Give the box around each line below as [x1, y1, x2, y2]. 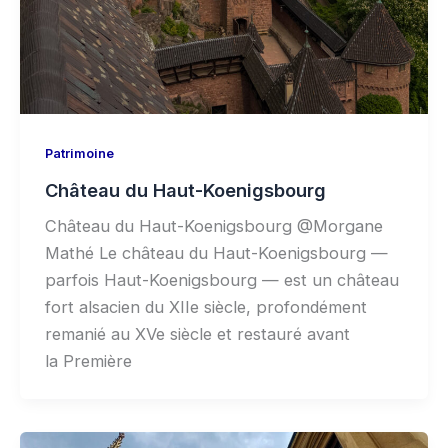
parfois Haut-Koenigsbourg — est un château [44, 269, 399, 290]
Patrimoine [44, 145, 114, 161]
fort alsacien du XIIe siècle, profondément [44, 296, 367, 317]
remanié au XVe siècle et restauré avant [44, 323, 350, 344]
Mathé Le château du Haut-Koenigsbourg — [44, 242, 388, 263]
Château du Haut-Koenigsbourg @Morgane [44, 215, 383, 236]
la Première [44, 350, 132, 371]
